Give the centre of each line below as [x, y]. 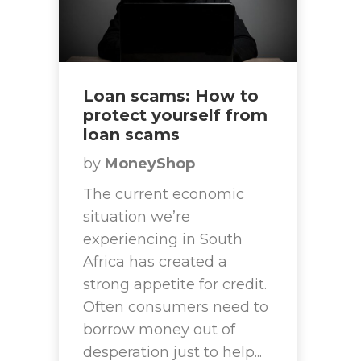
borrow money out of [159, 330]
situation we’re [137, 217]
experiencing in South [163, 240]
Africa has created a [155, 262]
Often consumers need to [176, 307]
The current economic [164, 195]
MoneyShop [150, 164]
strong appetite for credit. [175, 285]
